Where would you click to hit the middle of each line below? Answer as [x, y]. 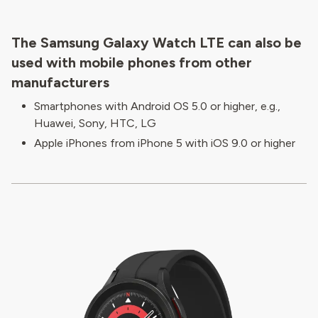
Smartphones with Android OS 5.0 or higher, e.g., [157, 106]
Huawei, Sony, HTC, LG [95, 123]
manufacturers [60, 82]
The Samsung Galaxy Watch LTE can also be [157, 43]
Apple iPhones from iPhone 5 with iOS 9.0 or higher [165, 143]
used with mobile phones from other [132, 62]
